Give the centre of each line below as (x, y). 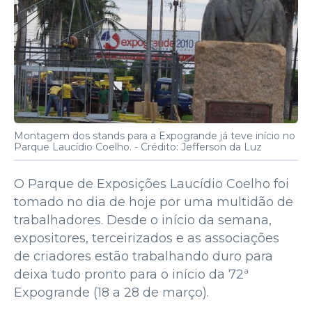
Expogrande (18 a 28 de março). (111, 293)
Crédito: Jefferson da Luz (201, 147)
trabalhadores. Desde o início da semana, (143, 220)
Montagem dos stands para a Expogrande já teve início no (155, 136)
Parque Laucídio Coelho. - (77, 147)
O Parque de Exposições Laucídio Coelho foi (151, 184)
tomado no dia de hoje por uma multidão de (154, 202)
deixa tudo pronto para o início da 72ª (131, 275)
